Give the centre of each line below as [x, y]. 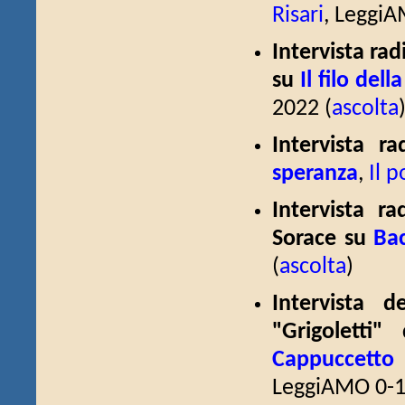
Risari [298, 16]
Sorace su [323, 239]
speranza [315, 174]
